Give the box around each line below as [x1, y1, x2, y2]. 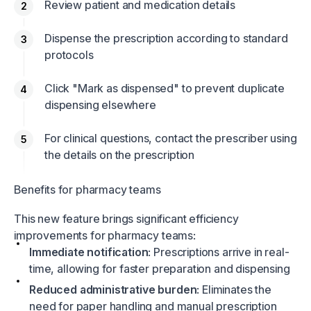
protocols [44, 48, 94, 62]
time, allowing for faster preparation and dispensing [29, 262, 290, 276]
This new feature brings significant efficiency [14, 212, 239, 226]
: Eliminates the [196, 283, 271, 297]
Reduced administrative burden [29, 283, 197, 297]
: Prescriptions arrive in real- [148, 245, 289, 260]
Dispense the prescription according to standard [44, 31, 288, 46]
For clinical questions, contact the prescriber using [44, 131, 297, 146]
